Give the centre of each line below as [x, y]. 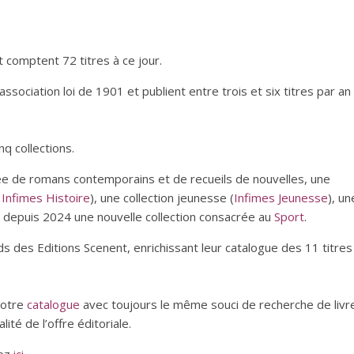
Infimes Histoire [46, 198]
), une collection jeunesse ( [162, 198]
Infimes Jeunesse [281, 198]
